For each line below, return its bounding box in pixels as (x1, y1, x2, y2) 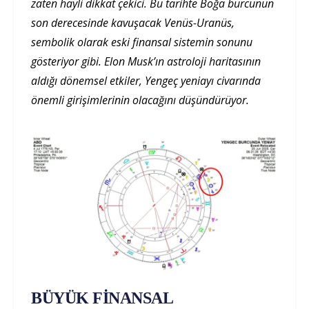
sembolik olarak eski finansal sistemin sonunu (31, 34, 252, 50)
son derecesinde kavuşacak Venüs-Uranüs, (31, 15, 235, 31)
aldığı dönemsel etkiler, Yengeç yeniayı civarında (31, 73, 261, 89)
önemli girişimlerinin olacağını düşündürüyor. (31, 92, 249, 108)
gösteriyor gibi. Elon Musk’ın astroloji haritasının (31, 54, 261, 70)
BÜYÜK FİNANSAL (31, 288, 173, 307)
